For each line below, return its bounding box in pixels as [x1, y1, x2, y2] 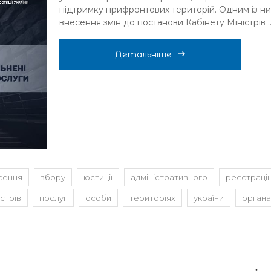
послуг [39, 193, 67, 203]
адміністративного [131, 172, 207, 183]
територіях [129, 193, 175, 203]
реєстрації [226, 172, 269, 183]
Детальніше [114, 49, 172, 60]
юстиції [83, 172, 113, 183]
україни [194, 193, 224, 203]
